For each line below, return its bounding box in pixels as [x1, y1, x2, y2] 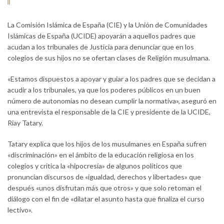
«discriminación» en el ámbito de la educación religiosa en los [7, 150, 194, 159]
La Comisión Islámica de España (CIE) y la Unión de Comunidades [7, 20, 207, 29]
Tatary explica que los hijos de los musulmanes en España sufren [7, 139, 206, 148]
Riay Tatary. [7, 118, 43, 127]
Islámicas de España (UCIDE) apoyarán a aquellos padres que [7, 31, 195, 40]
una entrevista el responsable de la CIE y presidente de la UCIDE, [7, 107, 210, 116]
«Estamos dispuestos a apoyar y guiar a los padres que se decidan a [7, 74, 215, 83]
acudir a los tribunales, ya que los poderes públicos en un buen [7, 85, 200, 94]
